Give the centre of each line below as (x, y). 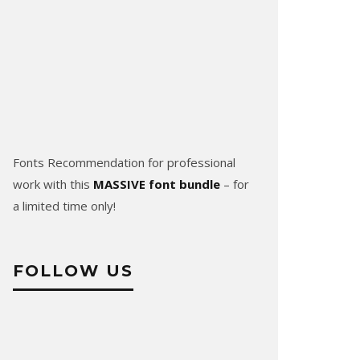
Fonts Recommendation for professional (124, 162)
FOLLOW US (73, 270)
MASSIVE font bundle (157, 184)
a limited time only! (64, 205)
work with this (53, 184)
